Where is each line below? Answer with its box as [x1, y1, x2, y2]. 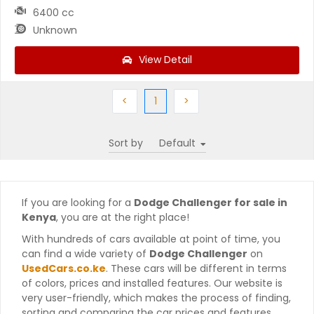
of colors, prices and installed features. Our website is [22, 275, 282, 290]
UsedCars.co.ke [22, 261, 106, 275]
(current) [156, 93, 203, 107]
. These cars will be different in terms [106, 261, 287, 275]
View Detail [139, 53, 192, 67]
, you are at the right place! [56, 210, 189, 224]
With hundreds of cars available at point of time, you [22, 231, 280, 246]
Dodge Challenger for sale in [134, 195, 287, 210]
